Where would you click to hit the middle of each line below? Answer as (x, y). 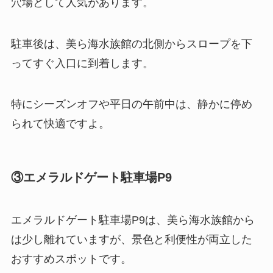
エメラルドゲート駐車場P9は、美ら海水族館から (133, 220)
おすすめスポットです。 (71, 259)
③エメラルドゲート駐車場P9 (91, 178)
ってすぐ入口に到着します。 (82, 63)
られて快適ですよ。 (60, 124)
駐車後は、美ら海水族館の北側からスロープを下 (131, 44)
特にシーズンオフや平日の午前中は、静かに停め (131, 105)
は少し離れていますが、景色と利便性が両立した (131, 239)
